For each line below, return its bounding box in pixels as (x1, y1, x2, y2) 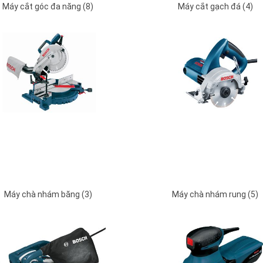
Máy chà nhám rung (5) (172, 190, 258, 200)
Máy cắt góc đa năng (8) (2, 2, 93, 12)
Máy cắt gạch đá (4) (177, 2, 253, 12)
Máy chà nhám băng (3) (4, 190, 92, 200)
